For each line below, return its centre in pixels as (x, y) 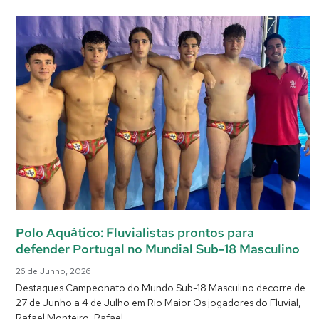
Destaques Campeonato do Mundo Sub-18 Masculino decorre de (161, 287)
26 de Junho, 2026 (53, 271)
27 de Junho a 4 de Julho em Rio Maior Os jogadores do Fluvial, (158, 302)
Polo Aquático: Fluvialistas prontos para (135, 232)
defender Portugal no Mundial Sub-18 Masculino (158, 249)
